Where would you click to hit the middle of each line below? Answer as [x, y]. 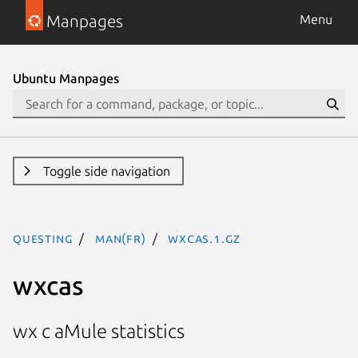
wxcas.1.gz [205, 238]
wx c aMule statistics [99, 332]
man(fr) [121, 238]
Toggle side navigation [106, 171]
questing [43, 238]
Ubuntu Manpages [66, 78]
